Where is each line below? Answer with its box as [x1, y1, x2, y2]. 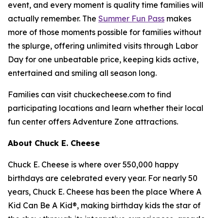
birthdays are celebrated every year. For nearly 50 [8, 173, 198, 183]
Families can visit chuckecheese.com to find [8, 90, 171, 100]
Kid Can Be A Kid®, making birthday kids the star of [8, 200, 200, 211]
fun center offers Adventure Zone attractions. [8, 117, 178, 127]
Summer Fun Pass [98, 14, 164, 24]
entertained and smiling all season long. [8, 68, 157, 78]
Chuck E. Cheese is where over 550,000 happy [8, 160, 179, 170]
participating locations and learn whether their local [8, 103, 203, 113]
